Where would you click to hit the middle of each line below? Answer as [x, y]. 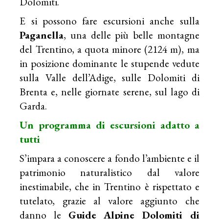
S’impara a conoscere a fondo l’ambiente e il [109, 158]
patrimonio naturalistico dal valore [109, 172]
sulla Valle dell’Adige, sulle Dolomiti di [109, 77]
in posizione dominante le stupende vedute [109, 63]
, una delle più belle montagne [131, 35]
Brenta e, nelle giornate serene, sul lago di [109, 91]
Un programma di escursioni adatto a [109, 125]
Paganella [42, 35]
